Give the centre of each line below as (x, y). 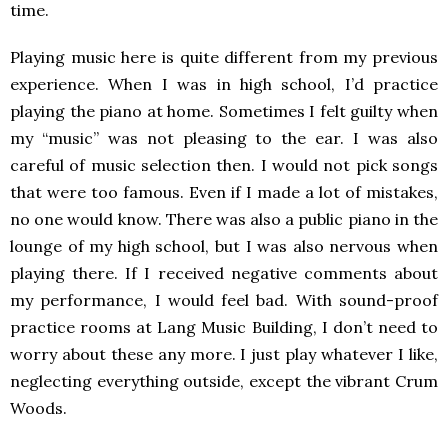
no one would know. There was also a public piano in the (224, 219)
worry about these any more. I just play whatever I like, (224, 354)
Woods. (38, 408)
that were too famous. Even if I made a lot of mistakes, (224, 192)
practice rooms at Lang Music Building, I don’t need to (224, 327)
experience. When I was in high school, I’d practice (224, 84)
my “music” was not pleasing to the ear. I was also (224, 138)
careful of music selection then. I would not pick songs (224, 165)
